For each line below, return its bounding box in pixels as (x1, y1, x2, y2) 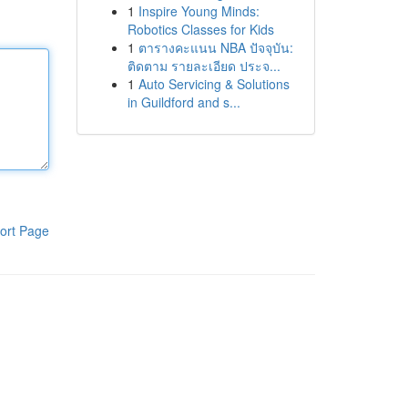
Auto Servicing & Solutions (138, 75, 290, 93)
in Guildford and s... (127, 93, 240, 111)
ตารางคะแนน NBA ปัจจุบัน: (138, 38, 293, 56)
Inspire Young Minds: (138, 2, 260, 20)
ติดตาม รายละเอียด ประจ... (127, 56, 280, 75)
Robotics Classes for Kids (127, 20, 274, 38)
